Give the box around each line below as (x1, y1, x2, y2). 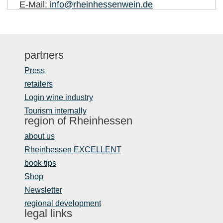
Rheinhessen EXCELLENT (24, 145, 121, 154)
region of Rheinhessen (24, 114, 132, 127)
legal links (24, 207, 72, 220)
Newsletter (24, 185, 62, 194)
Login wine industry (24, 93, 93, 102)
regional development (24, 199, 101, 208)
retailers (24, 79, 53, 88)
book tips (24, 158, 56, 167)
